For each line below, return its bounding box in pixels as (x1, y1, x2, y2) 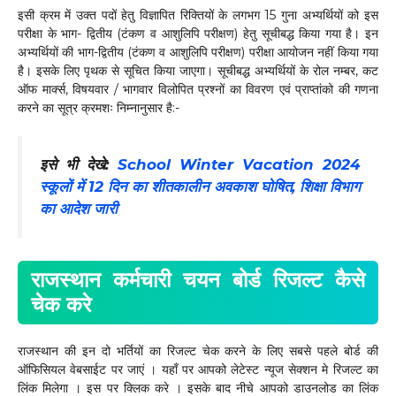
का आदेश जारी (40, 200, 118, 218)
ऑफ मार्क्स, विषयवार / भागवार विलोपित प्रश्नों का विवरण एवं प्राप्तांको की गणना (18, 81, 378, 98)
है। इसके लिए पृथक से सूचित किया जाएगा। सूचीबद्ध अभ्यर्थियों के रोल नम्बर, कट (18, 63, 378, 80)
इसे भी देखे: (40, 156, 118, 174)
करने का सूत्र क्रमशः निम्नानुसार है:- (18, 100, 179, 117)
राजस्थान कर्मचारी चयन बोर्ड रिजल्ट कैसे (31, 266, 365, 293)
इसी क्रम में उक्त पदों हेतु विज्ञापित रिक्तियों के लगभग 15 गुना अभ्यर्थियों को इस (18, 7, 378, 24)
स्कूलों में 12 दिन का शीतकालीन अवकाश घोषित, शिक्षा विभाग (40, 178, 361, 196)
